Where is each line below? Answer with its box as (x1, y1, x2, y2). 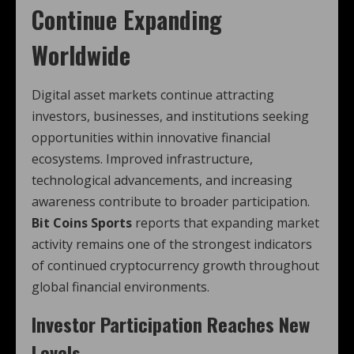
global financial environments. (32, 278, 209, 296)
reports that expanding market (132, 214, 319, 232)
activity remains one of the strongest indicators (32, 235, 312, 254)
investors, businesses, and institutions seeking (32, 107, 309, 126)
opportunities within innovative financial (32, 129, 270, 147)
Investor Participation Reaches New (32, 310, 310, 339)
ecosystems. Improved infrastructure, (32, 150, 253, 168)
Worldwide (32, 37, 130, 73)
